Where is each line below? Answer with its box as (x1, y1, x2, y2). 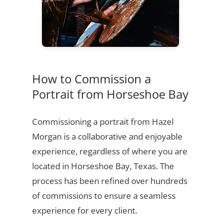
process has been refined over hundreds (32, 175, 187, 187)
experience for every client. (32, 205, 137, 217)
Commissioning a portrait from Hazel (32, 116, 174, 128)
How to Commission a (32, 71, 151, 87)
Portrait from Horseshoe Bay (32, 86, 188, 103)
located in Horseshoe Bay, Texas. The (32, 160, 174, 172)
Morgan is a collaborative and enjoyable (32, 131, 183, 143)
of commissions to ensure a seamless (32, 190, 176, 202)
